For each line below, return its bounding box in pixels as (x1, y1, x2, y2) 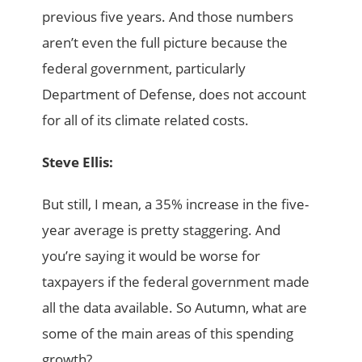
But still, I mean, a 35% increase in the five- (42, 194, 309, 213)
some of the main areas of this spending (42, 323, 294, 343)
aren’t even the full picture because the (42, 32, 288, 52)
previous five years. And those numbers (42, 6, 294, 26)
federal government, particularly (42, 58, 246, 78)
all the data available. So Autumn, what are (42, 297, 308, 317)
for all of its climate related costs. (42, 110, 250, 129)
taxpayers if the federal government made (42, 271, 310, 291)
